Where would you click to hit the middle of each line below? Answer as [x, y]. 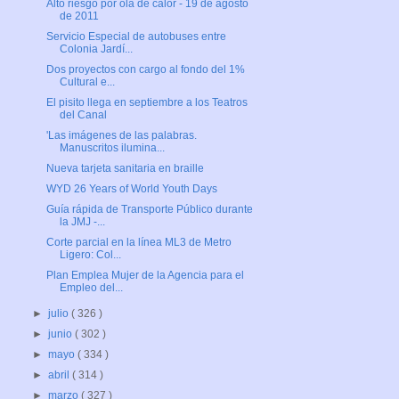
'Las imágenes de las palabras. [121, 136]
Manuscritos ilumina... [112, 148]
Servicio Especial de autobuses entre [136, 37]
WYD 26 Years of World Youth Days [131, 189]
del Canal [83, 115]
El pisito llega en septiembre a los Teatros [147, 103]
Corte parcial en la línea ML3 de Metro [138, 243]
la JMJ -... [82, 222]
